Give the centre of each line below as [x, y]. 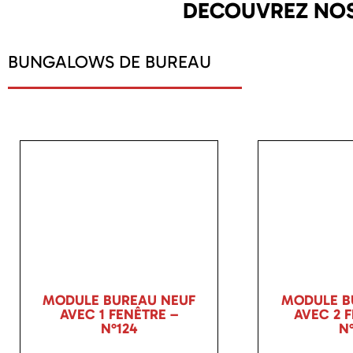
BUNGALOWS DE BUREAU [110, 62]
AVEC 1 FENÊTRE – [119, 315]
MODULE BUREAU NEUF [119, 301]
